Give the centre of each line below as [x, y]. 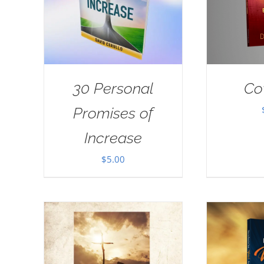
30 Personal [113, 88]
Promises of [113, 113]
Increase [113, 138]
